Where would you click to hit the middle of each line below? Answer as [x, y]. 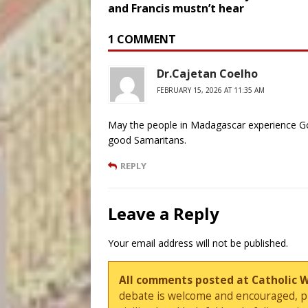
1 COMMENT [142, 39]
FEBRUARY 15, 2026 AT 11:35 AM [211, 90]
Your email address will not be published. [198, 243]
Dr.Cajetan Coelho [207, 73]
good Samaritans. [147, 140]
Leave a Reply [164, 213]
